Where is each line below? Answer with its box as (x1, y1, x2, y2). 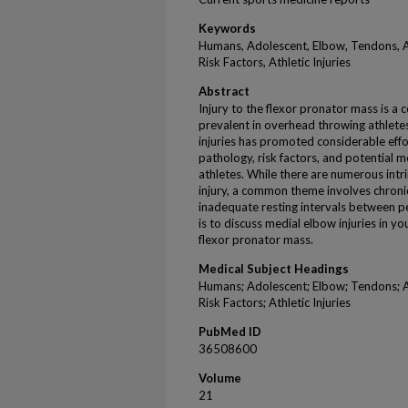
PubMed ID (199, 324, 261, 339)
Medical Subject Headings (199, 261, 349, 276)
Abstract (199, 84, 250, 98)
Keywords (199, 21, 256, 36)
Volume (199, 371, 241, 385)
